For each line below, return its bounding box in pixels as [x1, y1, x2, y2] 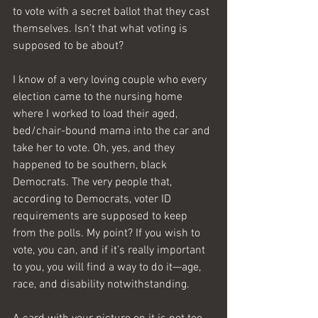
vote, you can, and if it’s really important [13, 243, 208, 258]
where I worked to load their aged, [13, 107, 180, 121]
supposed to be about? [13, 39, 124, 53]
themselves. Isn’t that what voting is [13, 22, 190, 36]
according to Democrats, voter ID [13, 192, 174, 207]
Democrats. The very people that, [13, 175, 175, 190]
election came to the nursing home [13, 90, 185, 104]
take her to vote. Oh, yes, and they [13, 141, 177, 155]
